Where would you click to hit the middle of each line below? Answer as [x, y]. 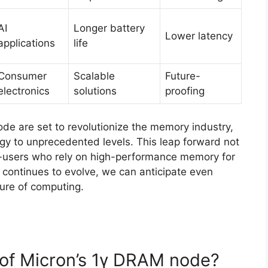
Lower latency [199, 36]
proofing [185, 91]
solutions [95, 91]
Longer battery [109, 28]
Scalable [94, 76]
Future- [183, 76]
